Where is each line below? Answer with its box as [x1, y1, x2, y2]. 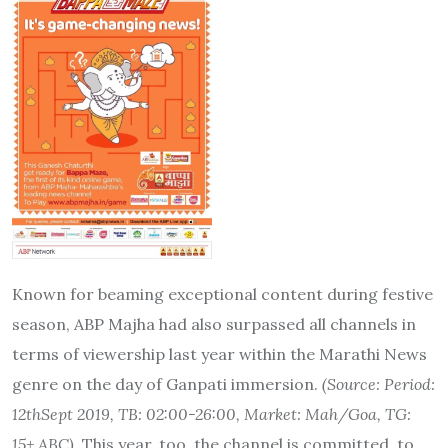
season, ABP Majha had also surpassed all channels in [12, 314, 416, 335]
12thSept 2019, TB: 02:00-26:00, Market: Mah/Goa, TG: [12, 404, 411, 425]
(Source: [322, 374, 384, 395]
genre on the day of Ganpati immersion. [12, 374, 322, 395]
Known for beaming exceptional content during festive [12, 284, 433, 305]
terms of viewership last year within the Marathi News [12, 344, 427, 365]
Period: [384, 374, 435, 395]
